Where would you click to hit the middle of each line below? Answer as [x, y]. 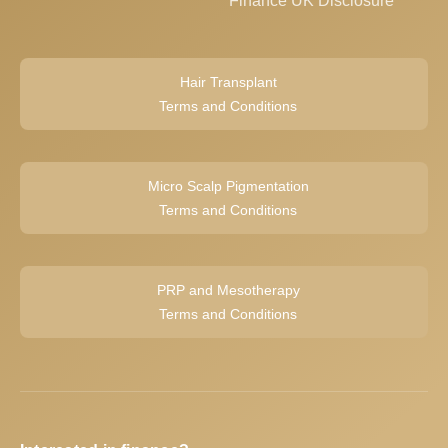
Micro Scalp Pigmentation [228, 186]
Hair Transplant [228, 82]
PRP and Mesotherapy [228, 290]
